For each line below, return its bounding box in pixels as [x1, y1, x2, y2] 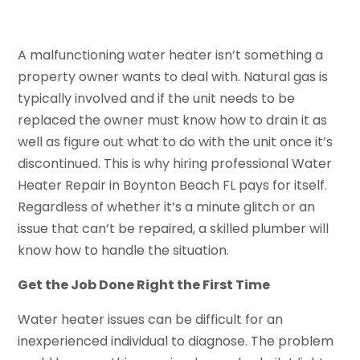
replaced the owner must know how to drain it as [18, 110, 328, 129]
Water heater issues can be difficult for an [18, 309, 284, 329]
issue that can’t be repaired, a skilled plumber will [18, 219, 329, 238]
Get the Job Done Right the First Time [18, 275, 271, 294]
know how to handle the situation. [18, 240, 230, 260]
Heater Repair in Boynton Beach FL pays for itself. [18, 175, 328, 194]
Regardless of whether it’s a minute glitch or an [18, 197, 316, 216]
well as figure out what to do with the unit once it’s [18, 132, 333, 151]
